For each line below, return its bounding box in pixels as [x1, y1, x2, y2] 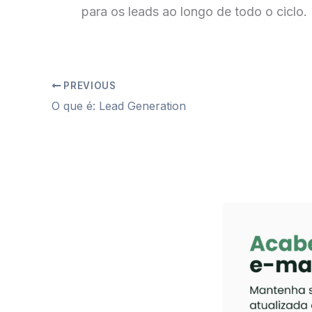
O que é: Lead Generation [52, 99, 186, 113]
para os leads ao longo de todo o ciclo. [81, 4, 307, 19]
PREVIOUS [61, 80, 116, 91]
